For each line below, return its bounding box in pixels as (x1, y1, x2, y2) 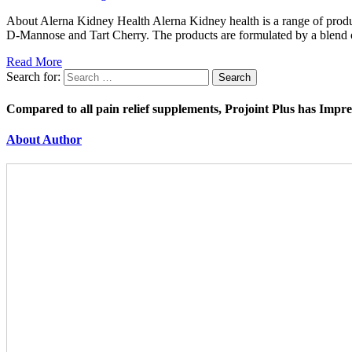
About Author (6, 133, 82, 147)
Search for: (6, 69, 60, 83)
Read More (6, 54, 62, 68)
